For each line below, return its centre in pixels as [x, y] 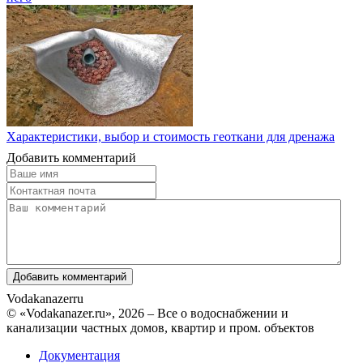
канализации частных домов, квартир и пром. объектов [160, 328]
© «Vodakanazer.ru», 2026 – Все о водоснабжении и [147, 314]
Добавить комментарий [71, 158]
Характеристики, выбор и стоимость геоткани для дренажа [171, 137]
